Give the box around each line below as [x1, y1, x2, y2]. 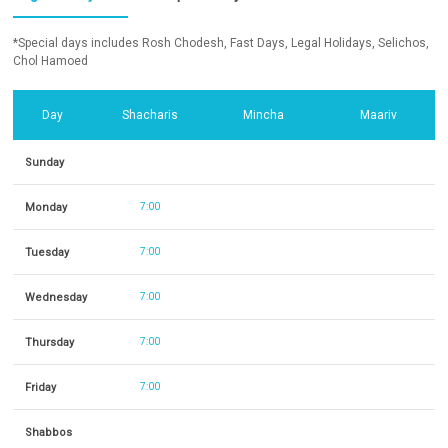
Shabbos [24, 425, 72, 439]
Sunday [24, 155, 64, 169]
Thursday [24, 335, 74, 349]
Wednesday [24, 290, 87, 304]
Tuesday [24, 245, 69, 259]
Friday [24, 380, 56, 394]
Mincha [243, 108, 285, 122]
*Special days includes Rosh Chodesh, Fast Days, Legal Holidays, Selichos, [12, 36, 429, 50]
